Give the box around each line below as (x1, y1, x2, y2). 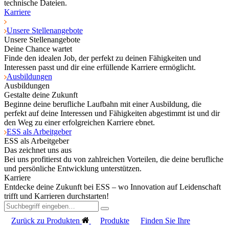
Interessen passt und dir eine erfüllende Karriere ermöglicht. (4, 62, 196, 72)
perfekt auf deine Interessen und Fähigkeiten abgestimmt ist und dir (4, 108, 220, 118)
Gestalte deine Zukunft (4, 90, 78, 99)
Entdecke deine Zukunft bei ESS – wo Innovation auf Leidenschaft (4, 182, 221, 191)
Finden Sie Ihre (141, 216, 190, 225)
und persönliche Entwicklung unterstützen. (4, 164, 142, 173)
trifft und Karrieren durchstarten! (4, 191, 109, 200)
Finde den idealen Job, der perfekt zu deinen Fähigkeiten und (4, 53, 201, 62)
